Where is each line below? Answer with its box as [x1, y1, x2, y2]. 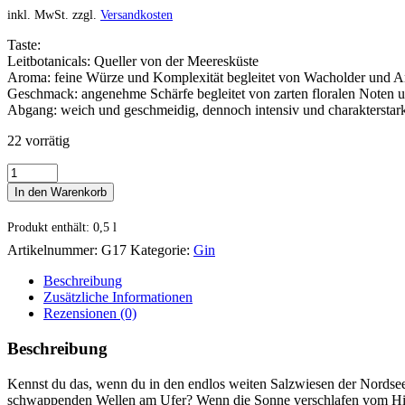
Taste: [7, 37, 41, 53]
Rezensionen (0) [43, 306, 137, 322]
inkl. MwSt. [7, 7, 69, 23]
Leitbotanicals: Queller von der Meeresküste [7, 53, 259, 70]
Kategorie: [130, 242, 193, 259]
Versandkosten [100, 7, 173, 23]
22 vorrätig [7, 133, 70, 149]
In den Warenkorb [14, 185, 107, 200]
